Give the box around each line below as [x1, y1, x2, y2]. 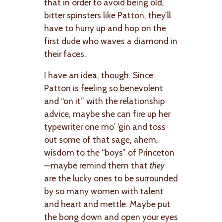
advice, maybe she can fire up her [44, 109, 170, 119]
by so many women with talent [44, 186, 164, 197]
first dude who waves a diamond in [44, 35, 177, 46]
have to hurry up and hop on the [44, 22, 166, 33]
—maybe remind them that [44, 160, 150, 171]
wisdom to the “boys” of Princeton [44, 147, 174, 158]
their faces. [44, 48, 86, 59]
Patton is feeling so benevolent [44, 83, 163, 94]
